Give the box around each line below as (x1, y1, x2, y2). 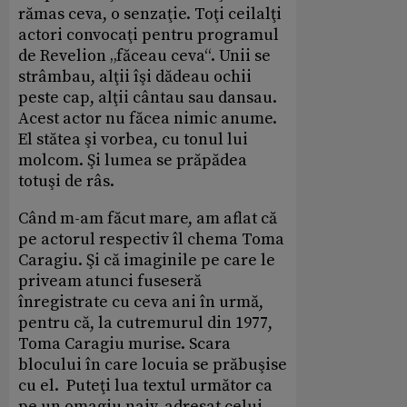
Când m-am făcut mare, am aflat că (18, 207, 277, 229)
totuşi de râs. (18, 170, 118, 192)
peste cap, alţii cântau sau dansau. (18, 86, 277, 108)
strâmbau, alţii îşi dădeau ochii (18, 65, 252, 87)
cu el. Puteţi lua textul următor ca (18, 374, 273, 396)
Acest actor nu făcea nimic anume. (18, 107, 277, 129)
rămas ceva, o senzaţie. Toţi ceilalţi (18, 3, 282, 25)
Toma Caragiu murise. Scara (18, 333, 231, 354)
